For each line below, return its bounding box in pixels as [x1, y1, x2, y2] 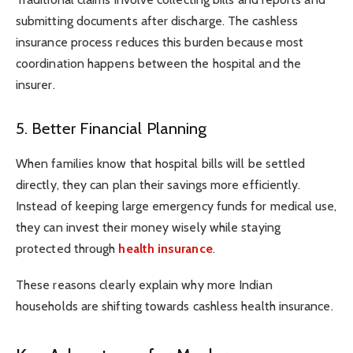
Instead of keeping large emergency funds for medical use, [16, 198, 337, 214]
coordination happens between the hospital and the [16, 55, 301, 71]
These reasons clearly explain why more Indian [16, 277, 273, 293]
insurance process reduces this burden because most [16, 34, 303, 50]
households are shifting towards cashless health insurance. [16, 299, 333, 314]
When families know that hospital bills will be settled [16, 155, 306, 171]
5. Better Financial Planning [16, 118, 207, 139]
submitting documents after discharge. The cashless [16, 13, 298, 28]
